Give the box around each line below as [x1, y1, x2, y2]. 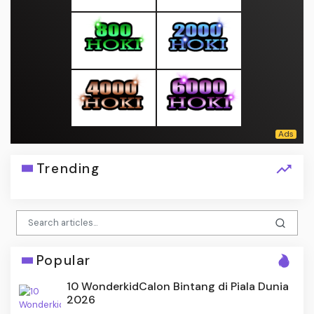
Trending [36, 159, 100, 177]
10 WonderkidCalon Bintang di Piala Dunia [67, 279, 289, 294]
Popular [36, 252, 91, 270]
